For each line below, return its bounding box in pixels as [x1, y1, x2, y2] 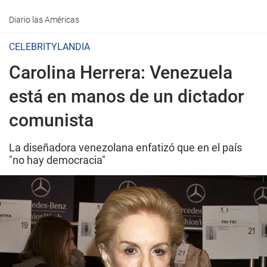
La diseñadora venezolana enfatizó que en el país [9, 141, 242, 154]
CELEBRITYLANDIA [9, 41, 90, 52]
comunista [9, 110, 94, 131]
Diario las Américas [9, 15, 79, 24]
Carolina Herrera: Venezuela [9, 62, 232, 83]
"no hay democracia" [9, 154, 105, 166]
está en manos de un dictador [9, 86, 244, 107]
